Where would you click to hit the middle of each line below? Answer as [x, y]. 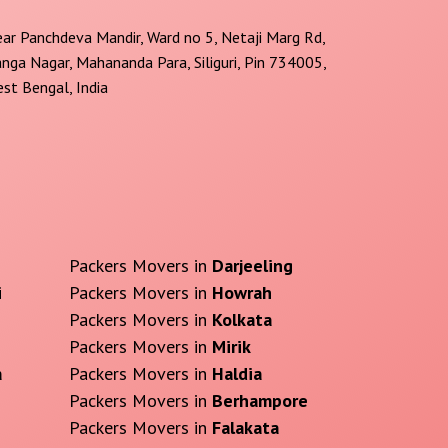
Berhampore [259, 401]
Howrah [241, 293]
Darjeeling [252, 266]
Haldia [236, 374]
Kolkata [241, 320]
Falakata [245, 428]
